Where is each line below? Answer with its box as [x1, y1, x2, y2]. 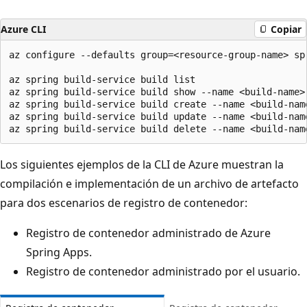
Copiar [271, 23, 302, 36]
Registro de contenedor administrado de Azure [26, 225, 271, 241]
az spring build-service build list [9, 73, 195, 85]
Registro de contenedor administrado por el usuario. [26, 263, 300, 279]
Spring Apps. [26, 244, 92, 260]
